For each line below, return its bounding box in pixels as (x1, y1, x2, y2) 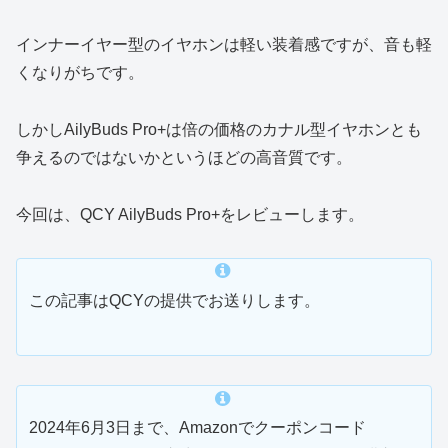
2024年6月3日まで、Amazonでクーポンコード (29, 419, 366, 437)
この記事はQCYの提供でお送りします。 (29, 291, 320, 309)
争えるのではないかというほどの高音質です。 (16, 148, 352, 166)
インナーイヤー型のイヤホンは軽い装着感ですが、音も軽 (16, 36, 432, 54)
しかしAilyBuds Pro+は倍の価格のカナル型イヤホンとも (16, 120, 422, 138)
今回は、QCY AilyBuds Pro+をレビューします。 (16, 205, 364, 223)
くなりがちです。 (16, 64, 144, 82)
